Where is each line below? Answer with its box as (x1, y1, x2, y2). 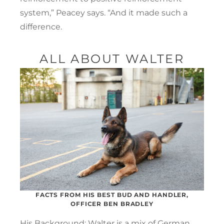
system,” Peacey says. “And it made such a (20, 7, 187, 17)
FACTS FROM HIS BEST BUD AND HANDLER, (35, 191, 189, 199)
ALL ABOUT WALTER (39, 51, 184, 66)
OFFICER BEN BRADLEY (70, 200, 154, 208)
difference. (20, 21, 62, 31)
